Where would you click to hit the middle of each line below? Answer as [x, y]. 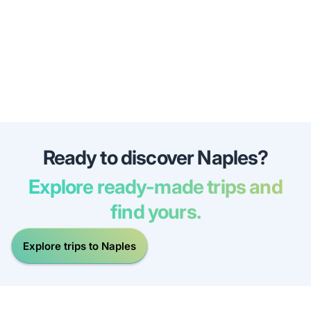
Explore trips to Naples [79, 246]
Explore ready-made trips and [155, 187]
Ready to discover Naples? [155, 158]
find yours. [155, 212]
